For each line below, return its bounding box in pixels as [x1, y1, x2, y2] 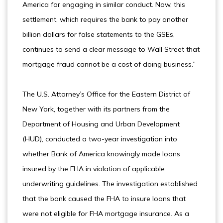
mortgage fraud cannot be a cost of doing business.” [22, 60, 196, 69]
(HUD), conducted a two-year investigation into [22, 134, 177, 143]
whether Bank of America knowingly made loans [22, 149, 180, 158]
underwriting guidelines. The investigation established [22, 179, 198, 188]
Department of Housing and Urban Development [22, 119, 180, 128]
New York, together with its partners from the [22, 105, 170, 113]
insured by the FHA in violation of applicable [22, 164, 165, 173]
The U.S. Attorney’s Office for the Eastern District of [22, 90, 190, 99]
